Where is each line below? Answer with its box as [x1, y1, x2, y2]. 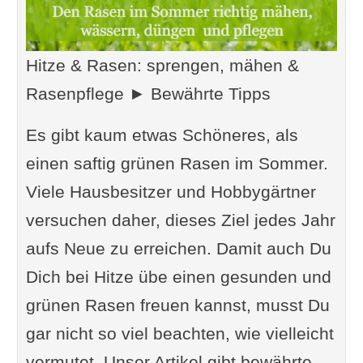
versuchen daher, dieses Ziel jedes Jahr [25, 210, 335, 229]
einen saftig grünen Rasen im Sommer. [25, 153, 328, 173]
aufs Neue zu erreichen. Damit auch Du [25, 238, 331, 258]
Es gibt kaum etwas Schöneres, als [25, 125, 298, 144]
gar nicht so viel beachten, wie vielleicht [25, 323, 334, 343]
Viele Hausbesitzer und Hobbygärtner [25, 181, 316, 201]
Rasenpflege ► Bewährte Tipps [25, 83, 271, 103]
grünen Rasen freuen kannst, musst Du [25, 295, 330, 314]
